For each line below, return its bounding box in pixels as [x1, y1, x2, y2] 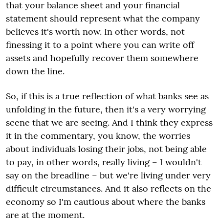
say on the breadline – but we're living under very [6, 170, 211, 181]
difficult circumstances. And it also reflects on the [6, 183, 211, 194]
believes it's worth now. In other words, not [6, 26, 185, 37]
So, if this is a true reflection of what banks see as [6, 90, 209, 102]
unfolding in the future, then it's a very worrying [6, 104, 206, 115]
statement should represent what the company [6, 13, 200, 24]
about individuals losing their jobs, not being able [6, 143, 207, 154]
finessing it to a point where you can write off [6, 39, 194, 50]
